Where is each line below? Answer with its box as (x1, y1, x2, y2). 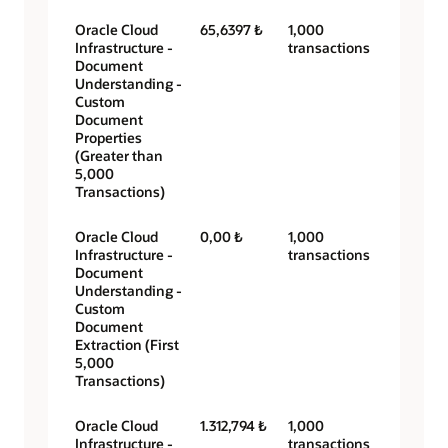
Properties (75, 128, 142, 148)
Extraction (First (75, 335, 179, 355)
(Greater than (75, 146, 163, 166)
